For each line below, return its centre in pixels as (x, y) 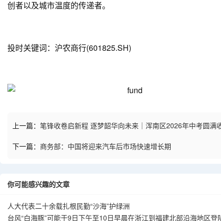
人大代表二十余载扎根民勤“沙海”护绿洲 (69, 206)
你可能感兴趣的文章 (38, 184)
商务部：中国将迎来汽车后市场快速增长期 (106, 146)
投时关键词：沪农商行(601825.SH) (69, 48)
